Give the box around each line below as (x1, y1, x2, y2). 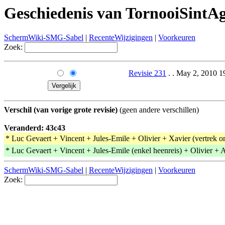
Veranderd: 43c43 (4, 124, 65, 133)
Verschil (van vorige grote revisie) (4, 105, 118, 115)
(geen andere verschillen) (118, 105, 199, 115)
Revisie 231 (129, 69, 166, 78)
